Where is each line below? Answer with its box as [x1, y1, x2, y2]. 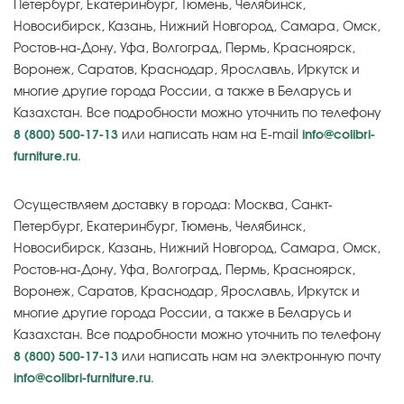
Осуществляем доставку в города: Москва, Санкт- [14, 199, 333, 212]
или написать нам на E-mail [118, 129, 302, 142]
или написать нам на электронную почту [118, 351, 381, 363]
